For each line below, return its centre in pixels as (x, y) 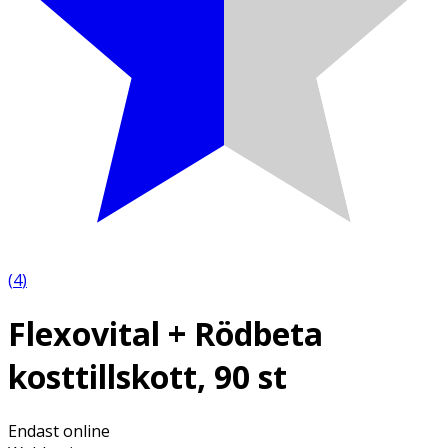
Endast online (59, 430)
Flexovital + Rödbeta (165, 334)
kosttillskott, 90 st (147, 377)
